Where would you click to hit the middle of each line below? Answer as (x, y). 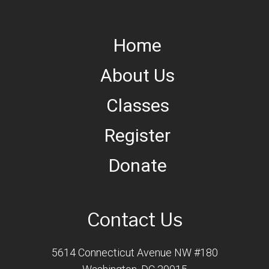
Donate (138, 165)
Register (138, 135)
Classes (138, 105)
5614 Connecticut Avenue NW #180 (134, 252)
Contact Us (134, 219)
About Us (138, 75)
